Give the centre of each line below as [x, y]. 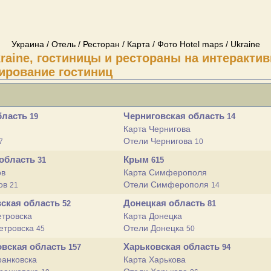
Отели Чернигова [159, 141]
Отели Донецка [155, 228]
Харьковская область [173, 247]
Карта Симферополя [165, 172]
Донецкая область [165, 203]
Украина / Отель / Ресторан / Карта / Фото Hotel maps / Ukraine [135, 44]
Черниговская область [175, 116]
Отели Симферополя [167, 184]
